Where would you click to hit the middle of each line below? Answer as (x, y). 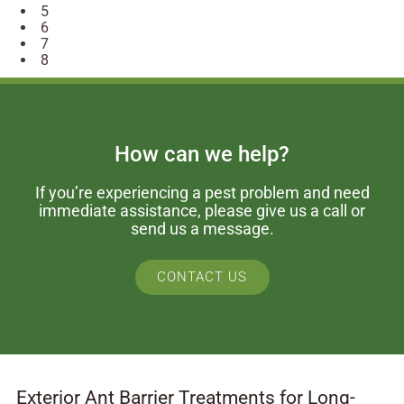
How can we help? (202, 155)
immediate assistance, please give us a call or (202, 211)
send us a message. (202, 230)
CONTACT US (202, 277)
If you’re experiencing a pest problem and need (202, 193)
